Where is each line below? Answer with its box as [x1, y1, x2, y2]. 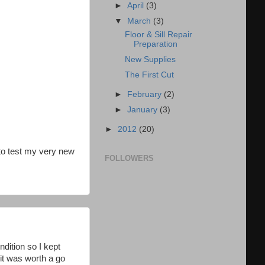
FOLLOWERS [105, 154, 154, 163]
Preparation [133, 39, 177, 49]
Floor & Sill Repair [124, 30, 192, 39]
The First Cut [124, 70, 174, 79]
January [127, 105, 160, 114]
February [127, 89, 164, 99]
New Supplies [124, 54, 176, 64]
